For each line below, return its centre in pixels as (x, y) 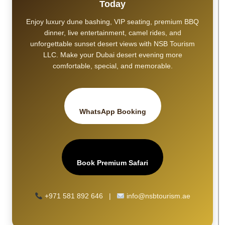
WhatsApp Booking (113, 112)
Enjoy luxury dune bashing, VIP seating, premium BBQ (113, 22)
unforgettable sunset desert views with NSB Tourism (113, 44)
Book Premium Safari (113, 163)
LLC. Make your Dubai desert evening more (113, 55)
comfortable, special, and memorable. (113, 66)
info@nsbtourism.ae (158, 196)
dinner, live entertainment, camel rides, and (113, 33)
